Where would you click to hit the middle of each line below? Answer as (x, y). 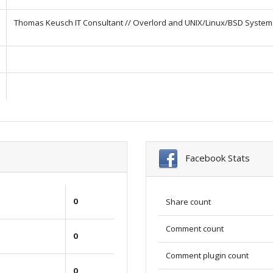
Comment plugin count (207, 255)
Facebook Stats (214, 158)
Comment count (195, 228)
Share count (188, 201)
